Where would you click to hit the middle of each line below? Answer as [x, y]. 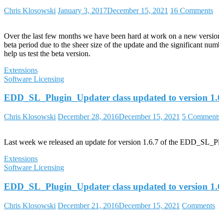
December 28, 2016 [88, 117]
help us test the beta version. [47, 53]
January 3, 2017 [82, 10]
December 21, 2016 [88, 205]
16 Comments [192, 10]
